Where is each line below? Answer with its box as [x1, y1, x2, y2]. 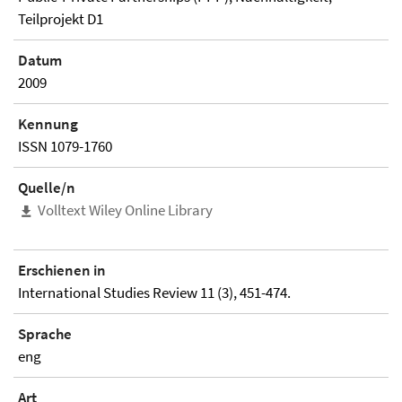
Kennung [18, 114, 78, 134]
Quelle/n [18, 178, 75, 197]
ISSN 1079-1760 [18, 136, 112, 156]
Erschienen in [18, 260, 106, 281]
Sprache [18, 324, 72, 345]
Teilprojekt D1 [18, 9, 103, 29]
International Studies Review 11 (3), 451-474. [18, 283, 291, 303]
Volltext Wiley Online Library [38, 200, 213, 220]
